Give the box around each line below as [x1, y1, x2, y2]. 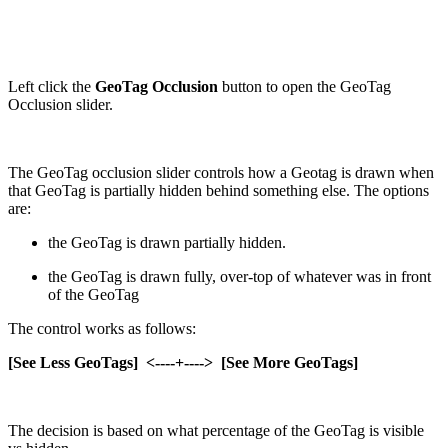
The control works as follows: [8, 319, 196, 337]
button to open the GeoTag [218, 77, 391, 95]
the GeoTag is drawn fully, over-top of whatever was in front [48, 267, 431, 285]
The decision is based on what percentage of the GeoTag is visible [8, 421, 424, 439]
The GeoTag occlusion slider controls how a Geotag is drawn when [8, 163, 434, 181]
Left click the [8, 77, 95, 95]
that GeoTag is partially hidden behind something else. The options [8, 181, 429, 199]
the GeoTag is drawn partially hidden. [48, 233, 286, 251]
